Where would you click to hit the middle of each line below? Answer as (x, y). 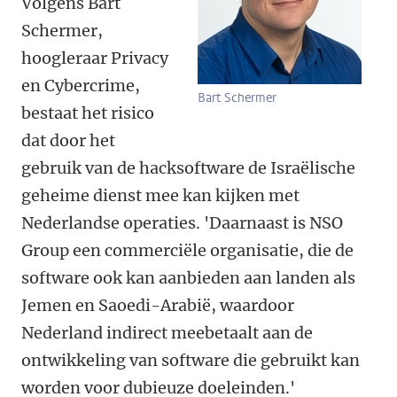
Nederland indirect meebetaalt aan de (167, 333)
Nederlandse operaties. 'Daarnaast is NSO (182, 223)
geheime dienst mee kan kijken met (160, 195)
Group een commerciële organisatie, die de (187, 250)
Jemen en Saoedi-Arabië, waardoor (158, 305)
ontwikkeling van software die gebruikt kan (191, 360)
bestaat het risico (88, 113)
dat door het (68, 140)
